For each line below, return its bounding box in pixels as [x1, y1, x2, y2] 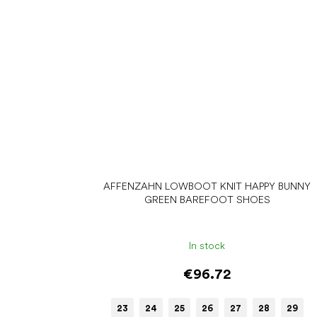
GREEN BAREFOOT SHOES [144, 193, 270, 205]
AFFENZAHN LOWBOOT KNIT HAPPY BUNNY [103, 180, 311, 192]
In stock [189, 240, 226, 252]
